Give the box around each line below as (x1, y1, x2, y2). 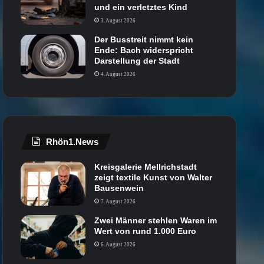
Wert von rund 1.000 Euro (94, 226, 197, 236)
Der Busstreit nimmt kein (94, 34, 194, 44)
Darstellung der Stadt (94, 55, 180, 65)
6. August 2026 (101, 241, 136, 247)
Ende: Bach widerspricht (94, 45, 194, 55)
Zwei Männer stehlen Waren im (94, 215, 217, 225)
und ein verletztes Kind (94, 2, 188, 12)
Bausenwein (94, 183, 144, 193)
